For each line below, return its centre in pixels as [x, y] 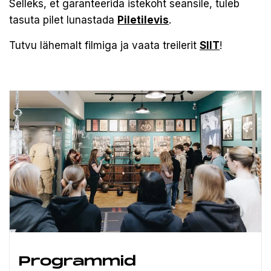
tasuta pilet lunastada [63, 20]
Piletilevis [143, 20]
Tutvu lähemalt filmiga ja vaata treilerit [104, 46]
